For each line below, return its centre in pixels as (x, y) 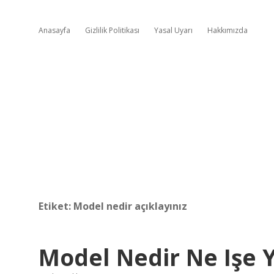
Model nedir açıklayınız (130, 206)
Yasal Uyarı (173, 30)
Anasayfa (54, 30)
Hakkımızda (228, 30)
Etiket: (56, 206)
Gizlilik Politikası (112, 30)
